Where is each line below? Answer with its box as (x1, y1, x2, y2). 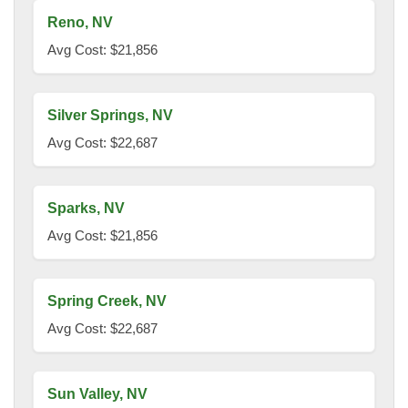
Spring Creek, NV (47, 293, 167, 310)
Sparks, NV (47, 200, 125, 217)
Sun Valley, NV (47, 386, 148, 403)
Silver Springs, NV (47, 107, 173, 124)
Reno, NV (47, 15, 113, 31)
